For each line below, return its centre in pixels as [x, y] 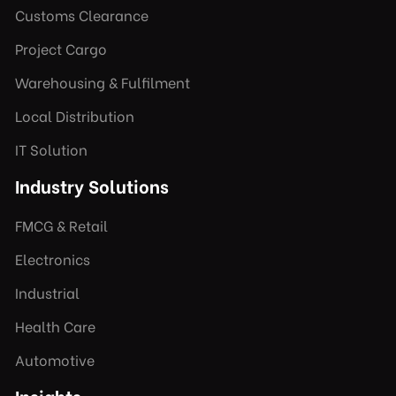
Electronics [53, 258]
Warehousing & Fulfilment [103, 81]
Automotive [55, 359]
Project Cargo [61, 48]
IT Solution [51, 148]
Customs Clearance [82, 14]
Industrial [47, 292]
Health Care [55, 325]
